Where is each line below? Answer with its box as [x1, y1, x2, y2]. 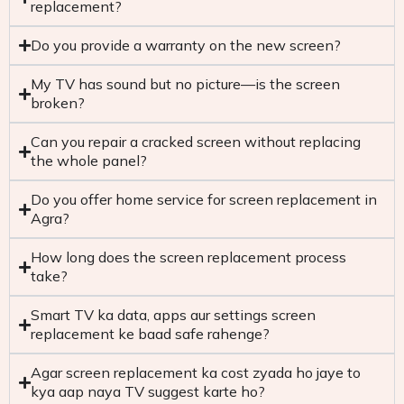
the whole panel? [31, 151, 147, 170]
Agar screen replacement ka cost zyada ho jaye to [31, 363, 361, 381]
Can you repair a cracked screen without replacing [31, 133, 361, 151]
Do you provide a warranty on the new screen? [31, 36, 341, 54]
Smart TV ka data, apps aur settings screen [31, 306, 316, 324]
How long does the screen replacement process [31, 248, 346, 266]
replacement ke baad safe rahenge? [31, 325, 270, 343]
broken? [31, 94, 85, 112]
